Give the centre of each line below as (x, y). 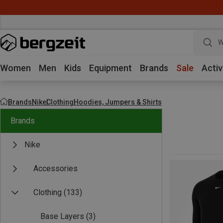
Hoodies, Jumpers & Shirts (118, 102)
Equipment (111, 68)
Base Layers (62, 216)
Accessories (56, 168)
